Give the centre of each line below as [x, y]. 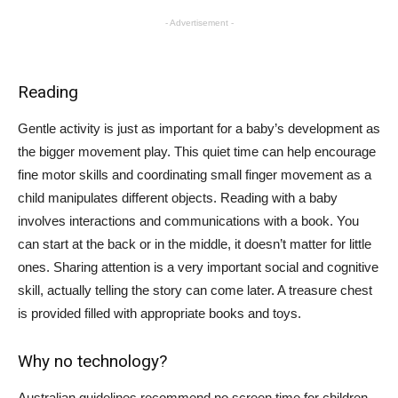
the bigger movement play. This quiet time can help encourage [197, 151]
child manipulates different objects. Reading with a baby [178, 198]
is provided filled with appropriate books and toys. [159, 313]
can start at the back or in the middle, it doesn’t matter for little [195, 244]
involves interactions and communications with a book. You [188, 221]
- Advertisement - [199, 23]
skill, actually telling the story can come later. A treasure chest [195, 290]
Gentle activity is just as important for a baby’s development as [199, 128]
